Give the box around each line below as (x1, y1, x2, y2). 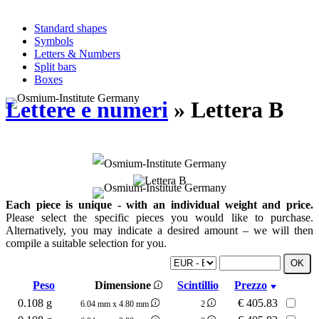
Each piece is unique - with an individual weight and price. (6, 198, 313, 211)
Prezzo (234, 278, 267, 291)
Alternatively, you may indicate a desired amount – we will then (6, 224, 313, 236)
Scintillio (177, 278, 219, 291)
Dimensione (95, 278, 154, 291)
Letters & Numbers (34, 48, 120, 60)
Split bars (34, 61, 76, 73)
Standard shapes (34, 22, 107, 34)
